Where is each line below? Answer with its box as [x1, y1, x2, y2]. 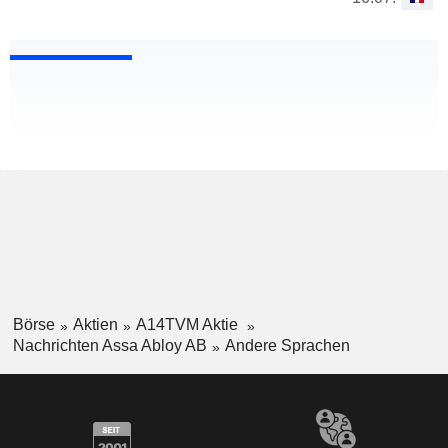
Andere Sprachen [224, 336, 350, 354]
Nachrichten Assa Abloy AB [12, 336, 207, 354]
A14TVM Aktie [135, 316, 242, 334]
